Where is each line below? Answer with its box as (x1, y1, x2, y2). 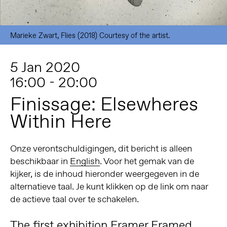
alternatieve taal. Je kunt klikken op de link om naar (10, 180, 208, 193)
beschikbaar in (10, 155, 70, 168)
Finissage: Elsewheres (10, 91, 198, 117)
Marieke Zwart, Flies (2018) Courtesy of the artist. (10, 30, 170, 40)
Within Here (10, 108, 111, 134)
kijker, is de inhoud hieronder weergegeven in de (10, 168, 199, 180)
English (69, 155, 100, 168)
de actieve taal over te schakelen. (10, 193, 139, 206)
